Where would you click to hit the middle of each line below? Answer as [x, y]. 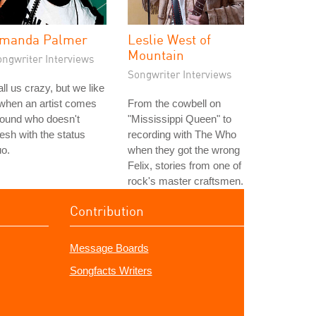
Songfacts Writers [111, 271]
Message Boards [109, 248]
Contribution [107, 211]
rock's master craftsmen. [186, 181]
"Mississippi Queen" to [180, 119]
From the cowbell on [174, 103]
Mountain [156, 55]
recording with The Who [182, 134]
